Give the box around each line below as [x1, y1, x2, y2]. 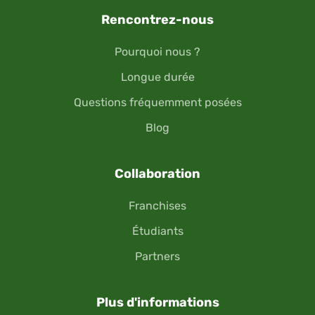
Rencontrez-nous [101, 12, 214, 28]
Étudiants [131, 224, 184, 238]
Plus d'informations [96, 295, 219, 311]
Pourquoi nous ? [115, 45, 200, 59]
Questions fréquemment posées [73, 96, 242, 110]
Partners [135, 250, 180, 264]
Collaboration [115, 166, 200, 182]
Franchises [129, 199, 186, 213]
